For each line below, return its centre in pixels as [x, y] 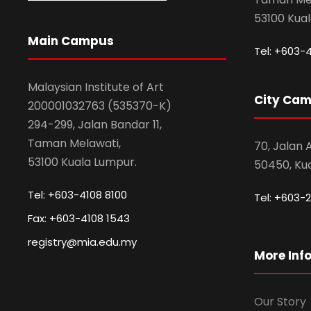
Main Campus [71, 41]
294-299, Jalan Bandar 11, [95, 125]
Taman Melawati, [74, 144]
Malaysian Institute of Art [96, 87]
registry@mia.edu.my [82, 242]
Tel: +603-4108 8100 [77, 195]
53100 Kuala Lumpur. [82, 162]
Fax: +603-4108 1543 [79, 219]
